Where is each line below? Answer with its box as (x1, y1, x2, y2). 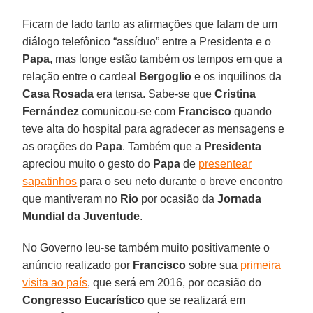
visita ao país (22, 276, 88, 289)
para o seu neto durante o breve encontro (77, 175, 284, 187)
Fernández (22, 105, 80, 117)
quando (231, 105, 272, 117)
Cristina (214, 87, 256, 100)
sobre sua (186, 259, 241, 271)
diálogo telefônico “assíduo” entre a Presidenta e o (22, 35, 272, 48)
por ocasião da (138, 192, 218, 205)
